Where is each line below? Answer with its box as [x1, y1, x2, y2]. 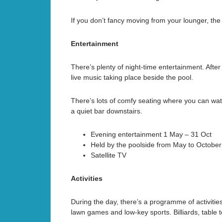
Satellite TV [91, 151, 126, 160]
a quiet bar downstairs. [71, 107, 142, 115]
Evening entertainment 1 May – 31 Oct [91, 130, 212, 139]
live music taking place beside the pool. [71, 73, 193, 82]
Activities [71, 174, 103, 183]
